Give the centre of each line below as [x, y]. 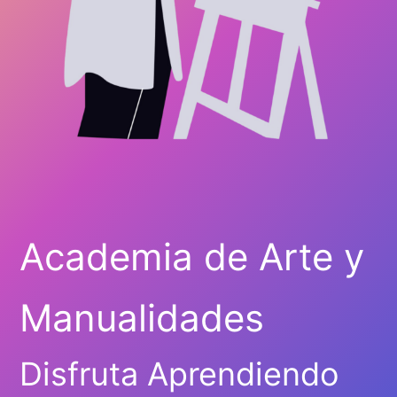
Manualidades [141, 318]
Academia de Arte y [191, 257]
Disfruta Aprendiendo [179, 374]
